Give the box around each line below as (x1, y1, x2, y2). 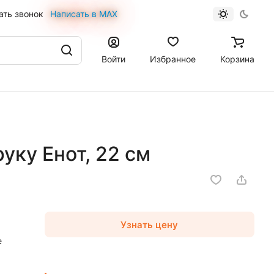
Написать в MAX (50, 8, 117, 19)
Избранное (150, 53, 196, 64)
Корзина (220, 53, 254, 64)
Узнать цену (120, 218, 179, 231)
